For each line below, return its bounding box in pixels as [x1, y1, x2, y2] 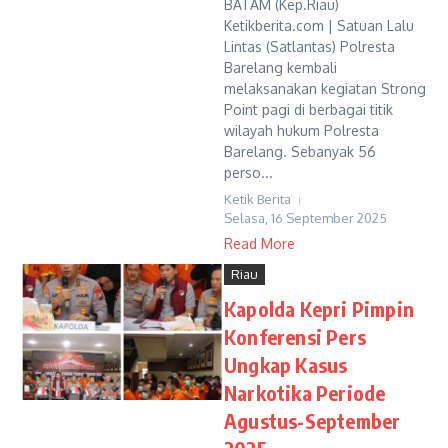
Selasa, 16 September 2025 [224, 210, 387, 226]
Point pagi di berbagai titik [224, 101, 393, 118]
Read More [224, 235, 295, 252]
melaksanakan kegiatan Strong [224, 80, 426, 97]
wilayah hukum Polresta [224, 122, 379, 139]
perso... [224, 164, 273, 181]
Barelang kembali [224, 59, 337, 76]
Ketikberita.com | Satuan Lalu [224, 17, 414, 34]
